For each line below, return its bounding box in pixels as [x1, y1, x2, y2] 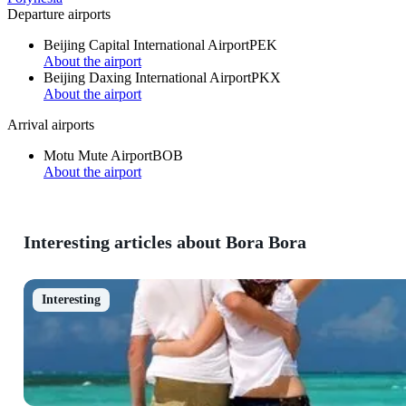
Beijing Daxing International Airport [43, 70, 251, 86]
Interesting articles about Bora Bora [24, 231, 306, 252]
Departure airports [7, 6, 111, 23]
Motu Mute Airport [43, 148, 152, 164]
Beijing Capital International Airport [43, 37, 249, 53]
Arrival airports [7, 117, 94, 133]
